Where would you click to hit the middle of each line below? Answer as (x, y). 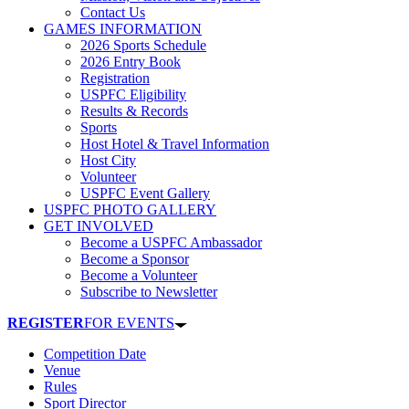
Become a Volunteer (139, 276)
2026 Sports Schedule (143, 46)
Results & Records (134, 111)
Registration (115, 79)
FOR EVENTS (129, 323)
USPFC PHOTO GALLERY (130, 210)
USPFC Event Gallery (145, 194)
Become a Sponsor (135, 259)
